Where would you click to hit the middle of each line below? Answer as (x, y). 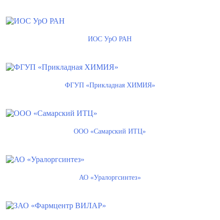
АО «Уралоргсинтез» (110, 178)
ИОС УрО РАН (110, 39)
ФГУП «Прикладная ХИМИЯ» (110, 85)
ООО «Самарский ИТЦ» (110, 131)
